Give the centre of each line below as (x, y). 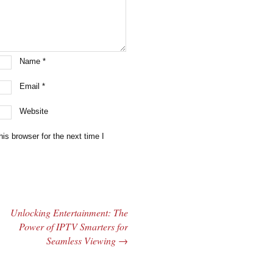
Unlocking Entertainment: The (69, 212)
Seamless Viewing (82, 240)
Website (34, 111)
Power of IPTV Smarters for (73, 226)
